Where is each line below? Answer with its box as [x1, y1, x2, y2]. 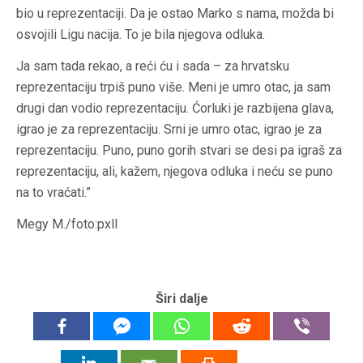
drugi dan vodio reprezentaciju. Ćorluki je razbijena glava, [16, 100, 334, 117]
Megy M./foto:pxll [16, 216, 117, 233]
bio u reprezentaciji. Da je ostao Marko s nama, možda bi [16, 6, 334, 22]
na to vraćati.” [16, 185, 91, 201]
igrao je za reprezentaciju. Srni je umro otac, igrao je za [16, 122, 322, 138]
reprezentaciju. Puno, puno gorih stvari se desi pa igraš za [16, 143, 342, 159]
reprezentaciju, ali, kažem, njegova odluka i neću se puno [16, 164, 333, 180]
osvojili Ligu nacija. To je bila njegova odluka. [16, 27, 265, 43]
